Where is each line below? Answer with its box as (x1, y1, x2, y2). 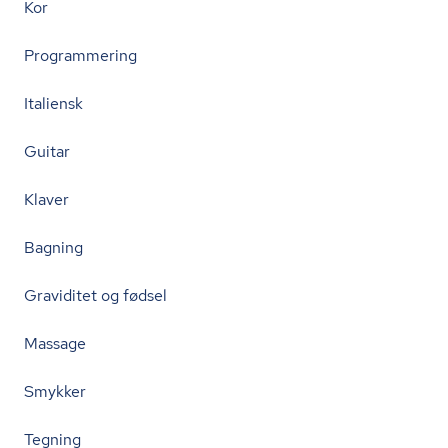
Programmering (24, 45, 137, 66)
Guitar (24, 141, 70, 162)
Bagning (24, 237, 83, 258)
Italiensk (24, 93, 83, 114)
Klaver (24, 189, 69, 210)
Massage (24, 333, 86, 354)
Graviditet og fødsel (24, 285, 167, 306)
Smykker (24, 381, 86, 402)
